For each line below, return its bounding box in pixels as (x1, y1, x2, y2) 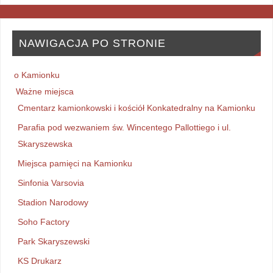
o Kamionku (13, 70, 60, 80)
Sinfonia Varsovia (17, 178, 84, 188)
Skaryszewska (17, 139, 73, 149)
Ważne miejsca (15, 87, 74, 97)
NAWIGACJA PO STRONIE (18, 37, 166, 49)
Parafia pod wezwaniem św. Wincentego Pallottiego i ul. (17, 122, 231, 133)
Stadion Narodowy (17, 197, 88, 208)
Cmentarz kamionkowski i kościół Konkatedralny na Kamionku (17, 103, 255, 113)
